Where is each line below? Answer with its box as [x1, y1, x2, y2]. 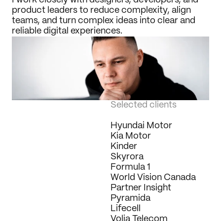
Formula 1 [110, 163, 150, 172]
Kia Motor [110, 132, 151, 141]
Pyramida [110, 194, 150, 203]
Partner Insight [110, 184, 171, 192]
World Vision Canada [110, 173, 196, 182]
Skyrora [110, 152, 144, 161]
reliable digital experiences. [12, 27, 122, 36]
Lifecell [110, 204, 141, 213]
